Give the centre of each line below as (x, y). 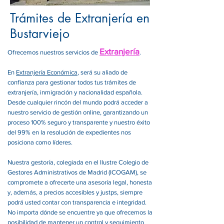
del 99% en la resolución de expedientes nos (69, 132)
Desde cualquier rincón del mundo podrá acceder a (78, 102)
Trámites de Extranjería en (80, 18)
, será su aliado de (102, 72)
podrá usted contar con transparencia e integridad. (77, 202)
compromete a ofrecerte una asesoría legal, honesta (80, 182)
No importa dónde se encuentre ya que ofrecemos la (80, 212)
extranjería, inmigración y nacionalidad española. (75, 92)
